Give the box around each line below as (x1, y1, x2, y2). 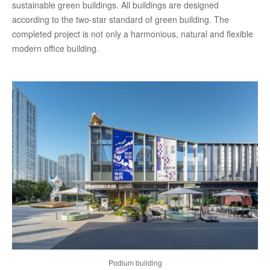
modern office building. (12, 42, 99, 55)
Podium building (108, 257, 162, 268)
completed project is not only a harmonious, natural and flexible (12, 28, 253, 40)
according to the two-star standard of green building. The (12, 13, 229, 26)
